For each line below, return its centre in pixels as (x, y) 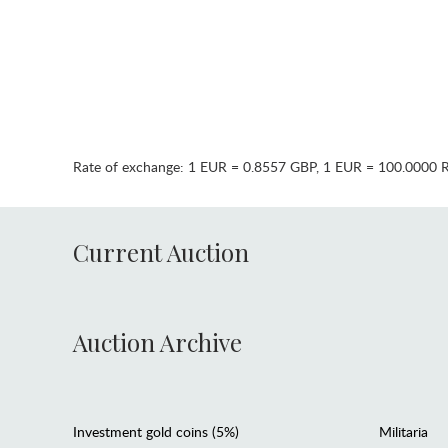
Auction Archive (157, 341)
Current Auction (160, 251)
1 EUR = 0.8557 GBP (251, 166)
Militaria (404, 432)
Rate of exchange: (130, 166)
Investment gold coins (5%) (155, 432)
